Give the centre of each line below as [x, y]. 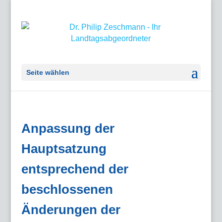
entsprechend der [75, 169]
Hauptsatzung [64, 149]
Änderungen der [71, 210]
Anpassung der [68, 128]
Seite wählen [48, 72]
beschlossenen [67, 189]
